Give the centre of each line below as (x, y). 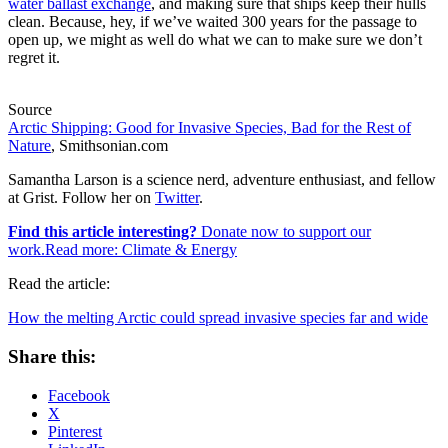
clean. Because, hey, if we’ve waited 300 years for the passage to (212, 22)
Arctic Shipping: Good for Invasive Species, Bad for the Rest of (209, 128)
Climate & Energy (179, 250)
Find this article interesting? (102, 232)
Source (30, 110)
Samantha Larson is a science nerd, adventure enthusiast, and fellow (222, 180)
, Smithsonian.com (109, 146)
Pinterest (75, 431)
